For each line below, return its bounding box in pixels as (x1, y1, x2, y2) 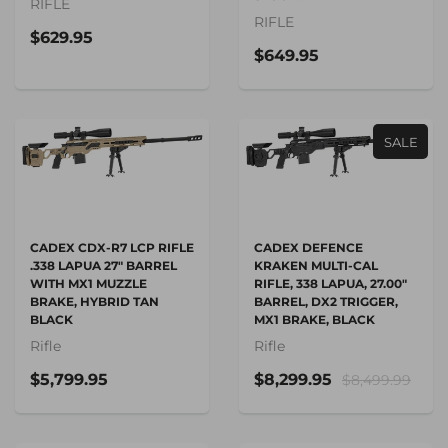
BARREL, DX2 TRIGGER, (254, 293, 398, 309)
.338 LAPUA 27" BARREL (30, 257, 177, 273)
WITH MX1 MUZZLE (30, 275, 147, 291)
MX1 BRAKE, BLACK (254, 311, 375, 327)
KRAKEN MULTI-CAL (254, 257, 378, 273)
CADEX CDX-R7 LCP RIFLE (30, 239, 194, 255)
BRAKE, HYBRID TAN (30, 293, 159, 309)
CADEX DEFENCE (254, 239, 363, 255)
